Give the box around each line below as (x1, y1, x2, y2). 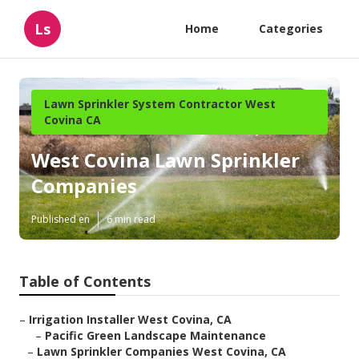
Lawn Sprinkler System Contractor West (44, 96, 276, 111)
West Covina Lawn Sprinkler (31, 147, 300, 174)
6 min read (107, 212, 155, 227)
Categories (259, 21, 323, 36)
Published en (31, 212, 90, 227)
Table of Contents (19, 272, 151, 292)
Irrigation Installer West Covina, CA (29, 312, 232, 328)
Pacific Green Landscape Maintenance (45, 328, 266, 344)
